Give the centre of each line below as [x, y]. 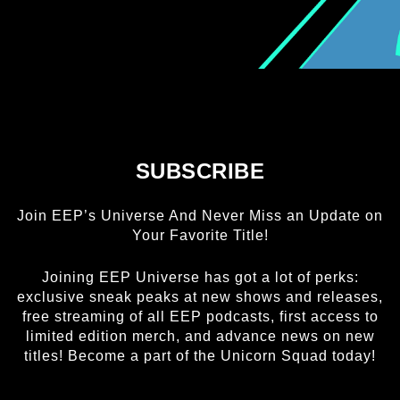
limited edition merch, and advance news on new [200, 336]
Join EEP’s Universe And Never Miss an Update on [200, 216]
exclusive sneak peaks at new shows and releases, [200, 297]
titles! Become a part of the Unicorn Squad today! [200, 356]
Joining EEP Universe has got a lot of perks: [200, 277]
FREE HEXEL [200, 28]
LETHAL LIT [200, 78]
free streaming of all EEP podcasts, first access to [200, 317]
